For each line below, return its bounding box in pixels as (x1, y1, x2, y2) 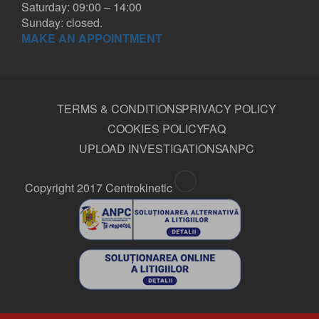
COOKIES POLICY (108, 120, 204, 137)
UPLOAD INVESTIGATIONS (79, 140, 223, 157)
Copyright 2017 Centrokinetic (25, 179, 172, 197)
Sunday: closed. (21, 14, 103, 31)
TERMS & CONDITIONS (57, 100, 183, 117)
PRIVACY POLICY (182, 100, 276, 117)
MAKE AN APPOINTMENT (21, 30, 162, 47)
